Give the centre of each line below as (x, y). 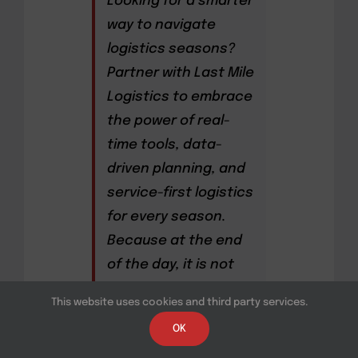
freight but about (165, 312)
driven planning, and (176, 169)
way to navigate (161, 25)
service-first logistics (180, 193)
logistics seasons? (171, 49)
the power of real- (168, 121)
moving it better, (163, 336)
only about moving (169, 288)
